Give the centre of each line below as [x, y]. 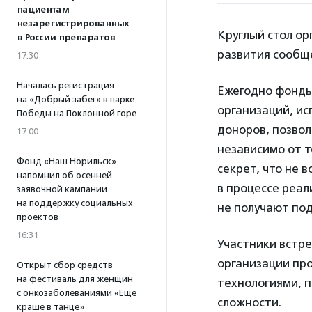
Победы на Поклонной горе [77, 113]
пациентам [43, 10]
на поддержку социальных [75, 203]
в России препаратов [66, 38]
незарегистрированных [73, 24]
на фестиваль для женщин [75, 279]
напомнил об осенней [64, 175]
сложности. [249, 302]
